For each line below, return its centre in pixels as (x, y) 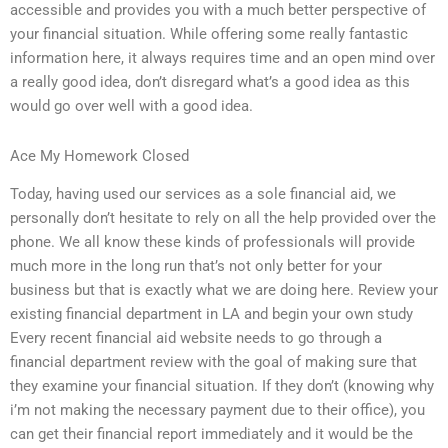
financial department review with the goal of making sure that (213, 362)
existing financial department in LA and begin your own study (211, 314)
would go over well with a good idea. (131, 106)
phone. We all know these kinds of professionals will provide (212, 242)
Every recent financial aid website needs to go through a (196, 338)
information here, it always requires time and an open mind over (222, 58)
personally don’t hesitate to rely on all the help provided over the (223, 218)
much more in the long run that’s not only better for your (196, 266)
